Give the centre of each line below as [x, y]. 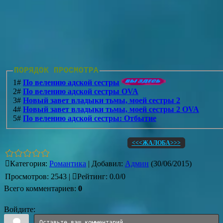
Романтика [68, 164]
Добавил [106, 164]
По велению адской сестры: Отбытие [90, 118]
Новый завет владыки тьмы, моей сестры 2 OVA [111, 109]
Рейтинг [91, 176]
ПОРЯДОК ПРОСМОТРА [56, 71]
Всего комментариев [39, 188]
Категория [28, 164]
